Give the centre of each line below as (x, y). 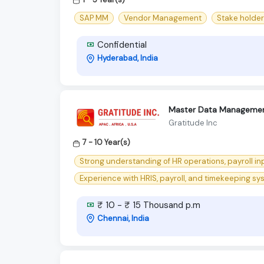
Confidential (121, 45)
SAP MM (94, 18)
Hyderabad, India (128, 58)
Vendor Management (163, 18)
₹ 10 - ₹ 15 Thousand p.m (148, 205)
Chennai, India (123, 218)
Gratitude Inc (193, 123)
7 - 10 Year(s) (106, 143)
